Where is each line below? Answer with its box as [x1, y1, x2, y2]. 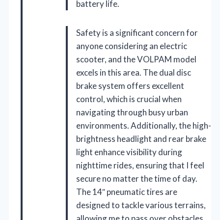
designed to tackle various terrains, [76, 200, 206, 211]
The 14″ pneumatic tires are [76, 187, 177, 197]
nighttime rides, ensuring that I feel [76, 160, 204, 171]
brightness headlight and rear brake [76, 134, 206, 144]
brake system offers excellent [76, 81, 184, 91]
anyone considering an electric [76, 41, 187, 52]
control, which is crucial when [76, 94, 182, 105]
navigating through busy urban [76, 107, 188, 118]
